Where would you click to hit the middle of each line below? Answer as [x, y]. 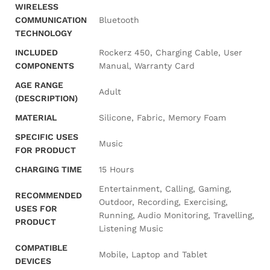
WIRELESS [37, 7]
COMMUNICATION [51, 20]
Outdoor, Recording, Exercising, [163, 202]
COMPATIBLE [41, 248]
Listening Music [131, 228]
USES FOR [36, 209]
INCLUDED [36, 52]
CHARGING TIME [49, 169]
